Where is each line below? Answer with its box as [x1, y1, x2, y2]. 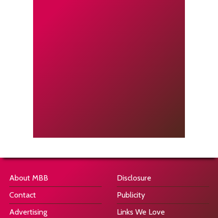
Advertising [9, 207, 48, 217]
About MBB [9, 173, 49, 182]
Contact [9, 190, 36, 200]
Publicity [117, 190, 145, 200]
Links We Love [117, 207, 165, 217]
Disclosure [117, 173, 152, 182]
